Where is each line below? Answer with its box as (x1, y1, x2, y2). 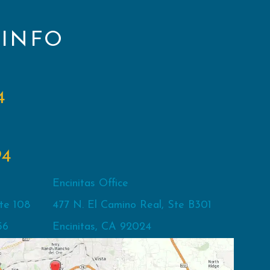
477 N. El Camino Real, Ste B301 (52, 199, 212, 212)
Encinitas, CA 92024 (52, 221, 152, 233)
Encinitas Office (52, 178, 129, 190)
